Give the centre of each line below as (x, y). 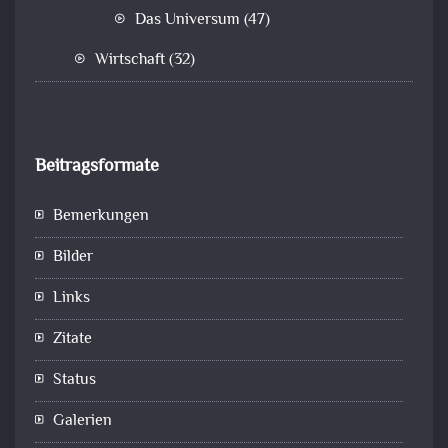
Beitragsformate (97, 166)
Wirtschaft (130, 60)
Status (74, 380)
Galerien (82, 421)
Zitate (72, 339)
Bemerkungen (101, 216)
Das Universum (187, 20)
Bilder (73, 257)
